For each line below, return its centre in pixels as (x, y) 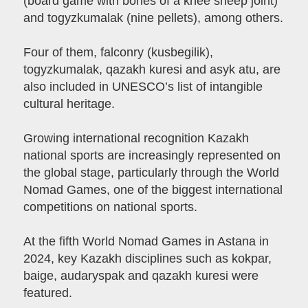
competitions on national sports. (110, 207)
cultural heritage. (69, 104)
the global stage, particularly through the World (151, 173)
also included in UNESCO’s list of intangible (143, 87)
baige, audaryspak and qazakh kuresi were (141, 276)
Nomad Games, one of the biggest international (153, 190)
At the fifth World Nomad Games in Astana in (146, 242)
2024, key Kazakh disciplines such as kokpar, (147, 259)
